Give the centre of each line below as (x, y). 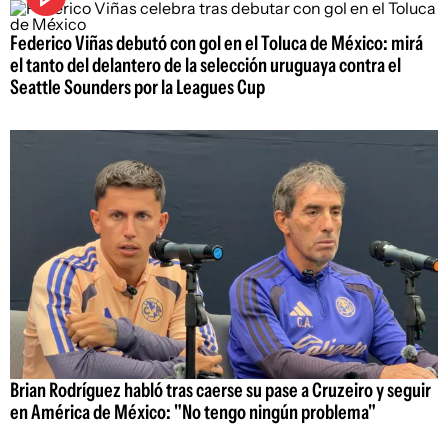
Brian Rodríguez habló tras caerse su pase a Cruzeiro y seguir (220, 389)
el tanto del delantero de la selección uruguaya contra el (205, 65)
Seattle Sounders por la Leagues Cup (137, 87)
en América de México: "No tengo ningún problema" (193, 411)
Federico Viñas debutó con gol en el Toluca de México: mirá (216, 43)
